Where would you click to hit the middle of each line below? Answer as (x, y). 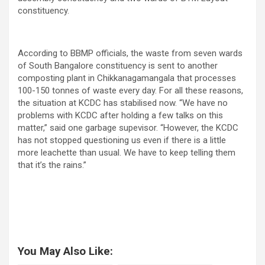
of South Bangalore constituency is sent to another (118, 65)
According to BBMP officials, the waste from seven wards (130, 53)
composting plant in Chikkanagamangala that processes (127, 78)
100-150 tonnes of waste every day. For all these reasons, (130, 90)
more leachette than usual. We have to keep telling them (127, 152)
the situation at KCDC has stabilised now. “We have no (123, 103)
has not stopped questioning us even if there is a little (122, 140)
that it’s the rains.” (52, 165)
